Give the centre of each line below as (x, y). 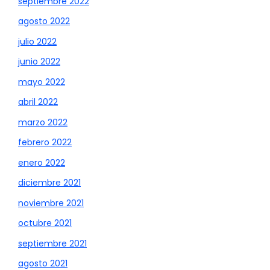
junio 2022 (39, 62)
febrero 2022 (45, 143)
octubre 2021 (45, 223)
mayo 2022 (42, 82)
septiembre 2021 (52, 243)
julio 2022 (37, 41)
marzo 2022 (43, 122)
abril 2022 (38, 102)
